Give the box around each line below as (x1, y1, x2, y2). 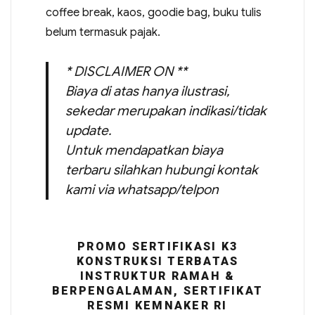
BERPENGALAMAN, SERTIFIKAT (51, 283, 264, 297)
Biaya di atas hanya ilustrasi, (65, 82, 229, 99)
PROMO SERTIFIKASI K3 (77, 239, 238, 253)
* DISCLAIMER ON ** (65, 63, 187, 79)
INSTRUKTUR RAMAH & (79, 269, 236, 283)
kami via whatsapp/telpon (65, 181, 219, 198)
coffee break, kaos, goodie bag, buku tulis (45, 5, 262, 20)
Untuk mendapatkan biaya (65, 141, 223, 158)
